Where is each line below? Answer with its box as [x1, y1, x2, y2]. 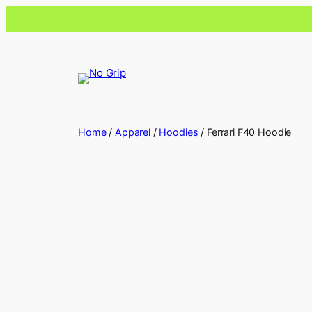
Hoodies [159, 126, 198, 138]
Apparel [114, 126, 150, 138]
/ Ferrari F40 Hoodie [198, 126, 292, 138]
